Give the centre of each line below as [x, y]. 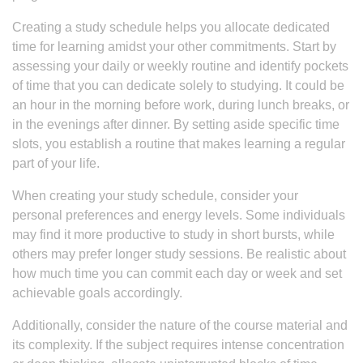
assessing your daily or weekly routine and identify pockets [180, 66]
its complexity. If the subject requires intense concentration [178, 345]
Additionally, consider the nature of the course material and [180, 325]
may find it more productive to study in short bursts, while [173, 235]
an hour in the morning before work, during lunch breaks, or [181, 105]
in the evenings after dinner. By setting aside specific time [176, 124]
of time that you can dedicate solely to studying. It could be [178, 85]
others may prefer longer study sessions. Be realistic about [179, 254]
